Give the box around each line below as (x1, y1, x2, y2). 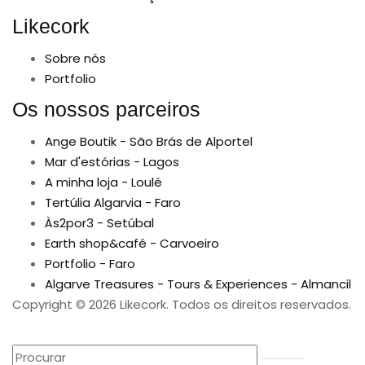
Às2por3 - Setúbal (45, 213, 154, 231)
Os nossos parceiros (12, 98, 200, 121)
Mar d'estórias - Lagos (45, 152, 179, 170)
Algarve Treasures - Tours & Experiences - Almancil (45, 275, 351, 292)
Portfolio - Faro (45, 254, 135, 272)
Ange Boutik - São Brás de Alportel (45, 132, 253, 150)
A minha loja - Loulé (45, 173, 162, 191)
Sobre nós (45, 49, 106, 67)
